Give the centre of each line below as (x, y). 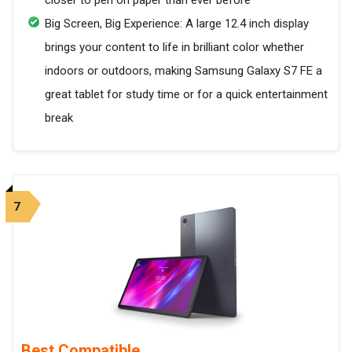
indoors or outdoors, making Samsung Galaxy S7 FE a (183, 71)
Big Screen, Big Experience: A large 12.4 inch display (177, 24)
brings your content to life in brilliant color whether (174, 48)
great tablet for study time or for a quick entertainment (186, 95)
